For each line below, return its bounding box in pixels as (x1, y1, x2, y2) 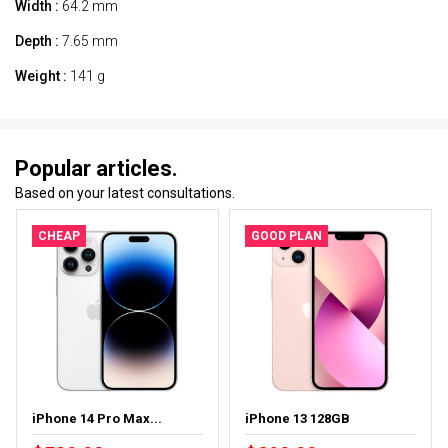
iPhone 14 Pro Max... (32, 410, 162, 426)
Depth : (15, 32, 59, 49)
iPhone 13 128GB (245, 410, 350, 426)
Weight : (15, 67, 67, 84)
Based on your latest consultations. (15, 184, 235, 201)
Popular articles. (15, 155, 178, 181)
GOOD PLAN (251, 228, 322, 243)
